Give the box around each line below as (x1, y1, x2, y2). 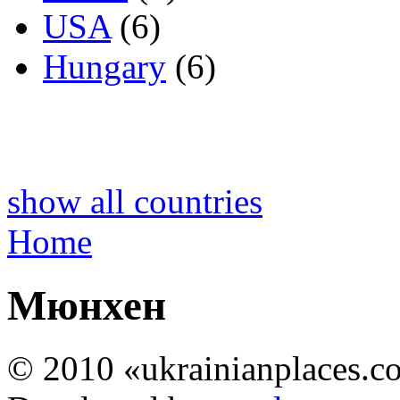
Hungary (43, 47, 166, 87)
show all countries (7, 182, 262, 221)
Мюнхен (7, 281, 166, 329)
